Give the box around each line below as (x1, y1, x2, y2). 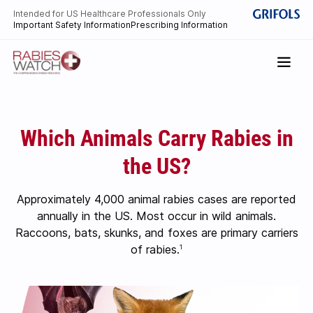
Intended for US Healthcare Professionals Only (13, 8, 207, 19)
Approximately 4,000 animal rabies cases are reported (17, 192, 296, 206)
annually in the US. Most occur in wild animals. (37, 209, 276, 223)
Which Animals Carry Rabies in (20, 122, 293, 152)
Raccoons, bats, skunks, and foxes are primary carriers (15, 226, 298, 240)
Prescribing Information (131, 20, 228, 30)
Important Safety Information (13, 20, 131, 30)
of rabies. (131, 242, 180, 256)
